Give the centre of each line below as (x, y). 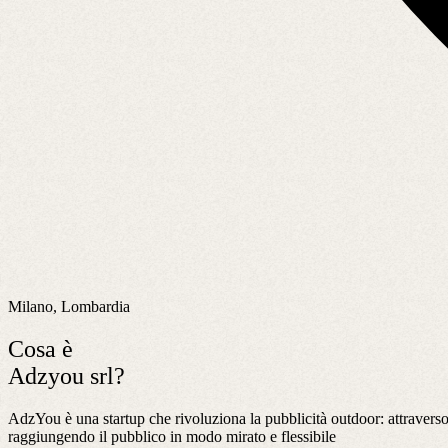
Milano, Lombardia (69, 306)
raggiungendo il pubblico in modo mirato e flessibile (172, 436)
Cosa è (40, 348)
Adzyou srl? (66, 375)
